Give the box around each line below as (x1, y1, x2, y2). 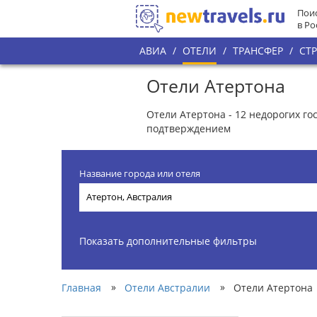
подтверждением (146, 121, 231, 135)
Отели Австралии (125, 280, 210, 294)
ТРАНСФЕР (233, 44, 283, 57)
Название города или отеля (79, 167, 200, 180)
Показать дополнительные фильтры (79, 234, 257, 248)
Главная (62, 280, 101, 294)
